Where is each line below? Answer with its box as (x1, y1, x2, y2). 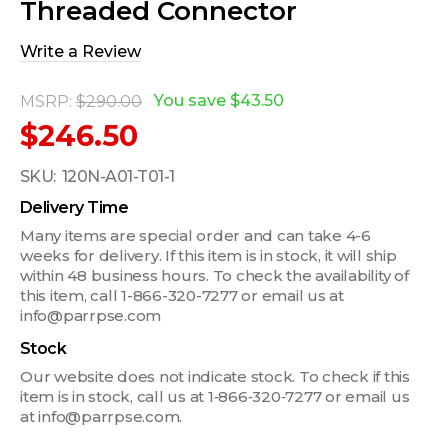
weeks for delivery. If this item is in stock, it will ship (20, 245, 397, 265)
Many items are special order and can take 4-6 (20, 225, 371, 245)
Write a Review (20, 41, 141, 61)
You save (154, 91, 226, 111)
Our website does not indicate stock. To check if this (20, 366, 410, 386)
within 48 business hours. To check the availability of (20, 265, 409, 285)
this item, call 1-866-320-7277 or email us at (20, 285, 344, 305)
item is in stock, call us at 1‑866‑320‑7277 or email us (20, 386, 410, 406)
